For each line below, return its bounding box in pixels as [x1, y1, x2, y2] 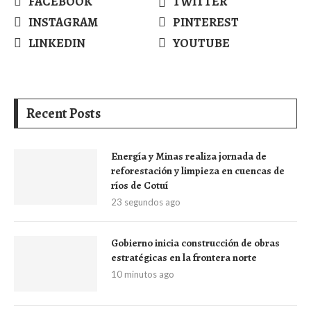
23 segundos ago [111, 196, 180, 208]
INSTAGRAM [28, 13, 98, 31]
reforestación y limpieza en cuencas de [111, 163, 285, 178]
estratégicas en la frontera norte [111, 250, 257, 264]
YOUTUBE [173, 34, 230, 51]
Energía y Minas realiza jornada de [111, 149, 267, 163]
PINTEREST [173, 13, 239, 31]
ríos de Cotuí [111, 178, 168, 192]
